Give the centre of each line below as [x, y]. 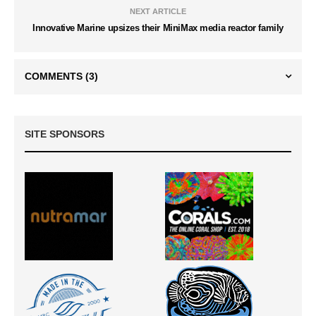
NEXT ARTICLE [158, 11]
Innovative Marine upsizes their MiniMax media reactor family [158, 28]
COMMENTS [55, 76]
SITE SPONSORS [65, 134]
